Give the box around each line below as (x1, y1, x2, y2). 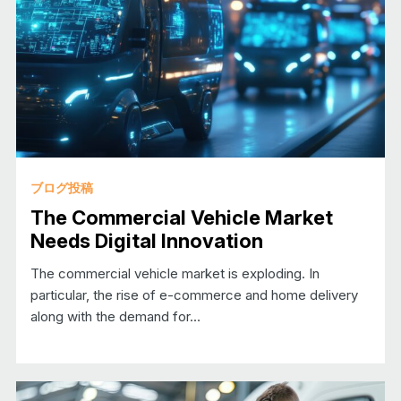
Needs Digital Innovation (30, 228, 263, 252)
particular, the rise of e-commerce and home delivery (30, 286, 358, 303)
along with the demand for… (30, 307, 200, 325)
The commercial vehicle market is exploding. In (30, 264, 320, 282)
